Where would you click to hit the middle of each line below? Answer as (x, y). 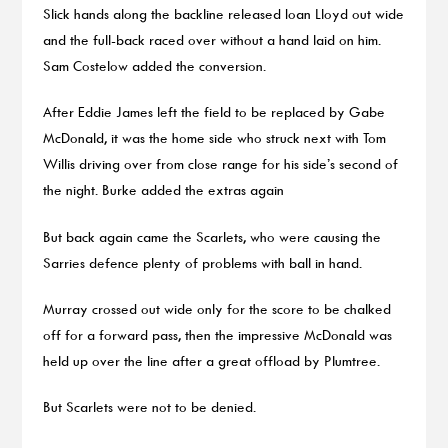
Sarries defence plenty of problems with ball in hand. (202, 262)
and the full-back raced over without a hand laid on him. (211, 40)
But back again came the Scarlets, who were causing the (211, 236)
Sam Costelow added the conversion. (154, 66)
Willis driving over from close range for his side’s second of (220, 164)
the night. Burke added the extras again (163, 190)
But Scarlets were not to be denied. (149, 407)
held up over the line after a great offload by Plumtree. (211, 361)
